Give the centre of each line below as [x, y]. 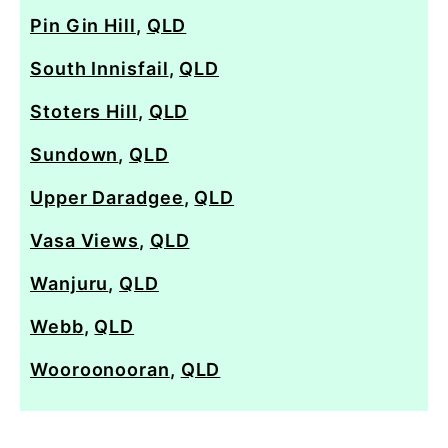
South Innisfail [99, 68]
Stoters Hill [84, 111]
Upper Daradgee [107, 197]
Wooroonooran [100, 369]
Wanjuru [69, 283]
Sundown [74, 154]
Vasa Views [85, 240]
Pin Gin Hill [83, 25]
